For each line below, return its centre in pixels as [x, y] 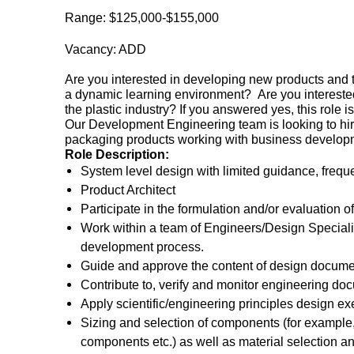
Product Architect [128, 190]
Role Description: [117, 154]
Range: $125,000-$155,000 [142, 17]
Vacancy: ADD [105, 49]
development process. [142, 247]
